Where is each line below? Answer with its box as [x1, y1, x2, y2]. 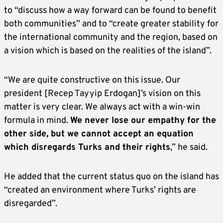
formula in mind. [4, 115, 70, 127]
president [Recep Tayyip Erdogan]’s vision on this [4, 88, 201, 100]
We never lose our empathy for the [70, 115, 216, 127]
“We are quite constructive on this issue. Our [4, 75, 180, 87]
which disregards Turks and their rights [4, 142, 170, 154]
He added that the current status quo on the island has [4, 171, 219, 183]
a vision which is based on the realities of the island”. [4, 45, 212, 57]
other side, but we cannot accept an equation [4, 128, 194, 140]
